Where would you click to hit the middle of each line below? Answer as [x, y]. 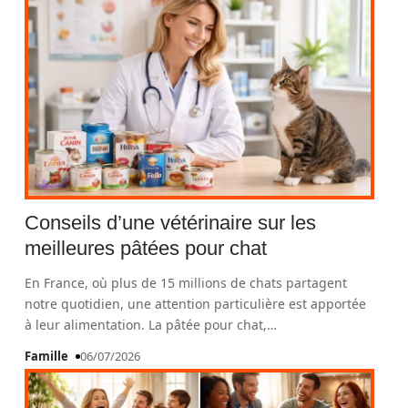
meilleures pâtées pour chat [146, 248]
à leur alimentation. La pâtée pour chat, [146, 325]
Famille [47, 356]
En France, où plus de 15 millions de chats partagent [186, 283]
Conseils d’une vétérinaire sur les [171, 223]
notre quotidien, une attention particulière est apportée [196, 304]
